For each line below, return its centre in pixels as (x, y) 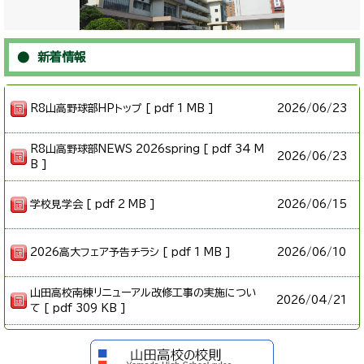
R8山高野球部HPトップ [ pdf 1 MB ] (122, 108)
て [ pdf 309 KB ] (78, 308)
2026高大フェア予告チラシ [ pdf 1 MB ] (130, 252)
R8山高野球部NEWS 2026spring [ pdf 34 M (147, 149)
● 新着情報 (52, 57)
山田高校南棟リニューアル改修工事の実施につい (143, 292)
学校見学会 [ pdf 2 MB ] (93, 204)
